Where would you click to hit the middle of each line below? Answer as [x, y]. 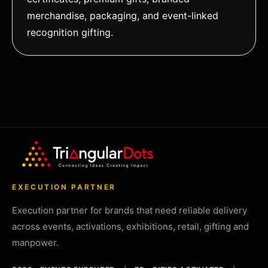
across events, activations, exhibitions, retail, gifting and [130, 227]
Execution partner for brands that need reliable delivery [130, 211]
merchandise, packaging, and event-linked [123, 16]
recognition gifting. [70, 33]
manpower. [35, 243]
